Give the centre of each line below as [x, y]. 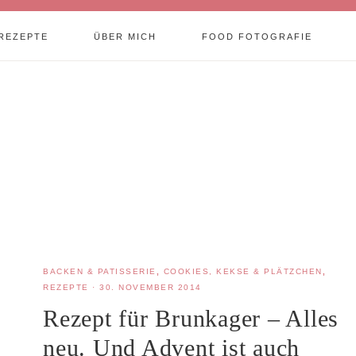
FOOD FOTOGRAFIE [257, 37]
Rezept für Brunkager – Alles [191, 318]
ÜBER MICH [125, 37]
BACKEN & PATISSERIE [100, 271]
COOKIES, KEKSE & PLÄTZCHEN [243, 271]
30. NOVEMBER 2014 [151, 287]
